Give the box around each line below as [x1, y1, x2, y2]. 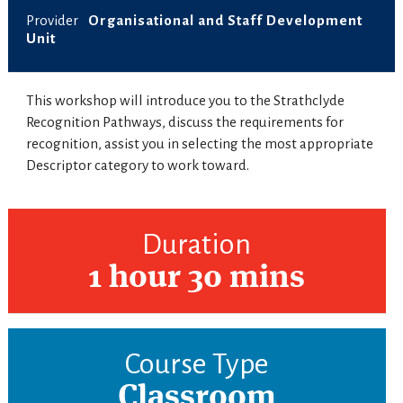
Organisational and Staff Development [80, 12, 363, 28]
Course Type [124, 349, 269, 381]
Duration [142, 229, 252, 261]
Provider [25, 12, 81, 28]
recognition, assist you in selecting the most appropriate [25, 136, 373, 152]
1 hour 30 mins [88, 263, 306, 296]
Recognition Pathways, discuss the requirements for [25, 114, 344, 130]
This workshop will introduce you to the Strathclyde [25, 93, 345, 109]
